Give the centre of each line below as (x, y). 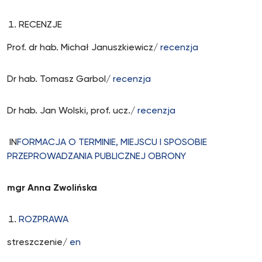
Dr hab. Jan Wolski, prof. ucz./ (72, 111)
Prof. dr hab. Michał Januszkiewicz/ (84, 48)
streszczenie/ (38, 243)
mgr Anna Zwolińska (52, 188)
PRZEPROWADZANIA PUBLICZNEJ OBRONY (96, 157)
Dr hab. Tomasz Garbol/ (60, 80)
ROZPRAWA (44, 220)
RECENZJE (40, 25)
